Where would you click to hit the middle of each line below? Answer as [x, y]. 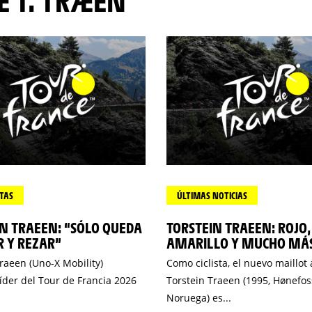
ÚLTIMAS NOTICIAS [212, 195]
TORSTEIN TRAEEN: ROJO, [239, 227]
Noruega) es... [199, 298]
